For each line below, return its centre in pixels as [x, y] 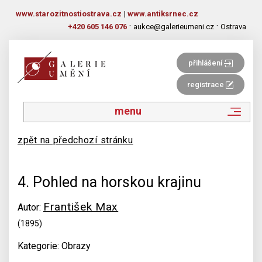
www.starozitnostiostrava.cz [69, 14]
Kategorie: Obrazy [54, 246]
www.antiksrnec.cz [163, 14]
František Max [81, 207]
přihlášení [206, 63]
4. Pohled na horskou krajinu [109, 182]
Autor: [30, 207]
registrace [207, 85]
